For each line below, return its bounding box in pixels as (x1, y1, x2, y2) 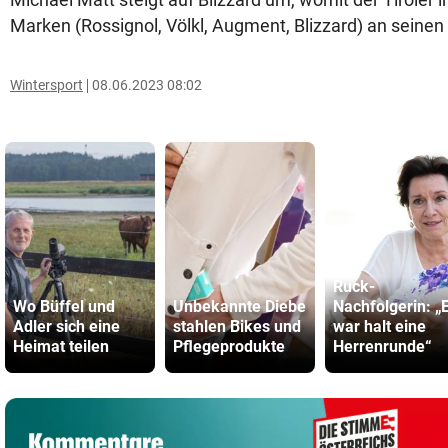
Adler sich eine (13, 317, 120, 336)
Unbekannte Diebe (173, 297, 306, 316)
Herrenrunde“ (333, 337, 432, 356)
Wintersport (10, 77, 83, 93)
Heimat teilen (13, 337, 109, 356)
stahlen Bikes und (173, 317, 301, 336)
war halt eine (333, 317, 426, 336)
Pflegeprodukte (173, 337, 285, 356)
